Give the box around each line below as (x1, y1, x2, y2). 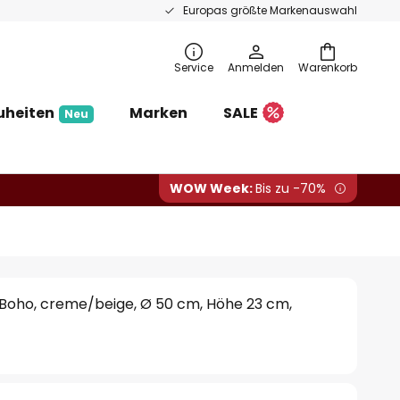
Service (174, 60, 213, 75)
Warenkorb (298, 60, 357, 75)
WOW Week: (170, 179, 255, 197)
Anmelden (228, 60, 284, 75)
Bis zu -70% (255, 179, 326, 197)
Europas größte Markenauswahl (183, 3, 357, 18)
